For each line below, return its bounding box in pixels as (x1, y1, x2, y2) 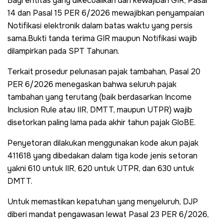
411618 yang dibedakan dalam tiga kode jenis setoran (7, 150, 197, 161)
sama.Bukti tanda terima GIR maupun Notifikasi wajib (7, 33, 197, 44)
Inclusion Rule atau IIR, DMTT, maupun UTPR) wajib (7, 104, 192, 115)
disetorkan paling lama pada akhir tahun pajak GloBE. (7, 117, 196, 128)
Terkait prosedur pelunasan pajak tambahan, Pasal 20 (7, 66, 200, 77)
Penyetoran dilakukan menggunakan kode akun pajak (7, 137, 198, 148)
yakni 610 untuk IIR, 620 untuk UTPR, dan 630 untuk (7, 163, 194, 174)
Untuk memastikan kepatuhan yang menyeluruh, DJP (7, 196, 198, 207)
